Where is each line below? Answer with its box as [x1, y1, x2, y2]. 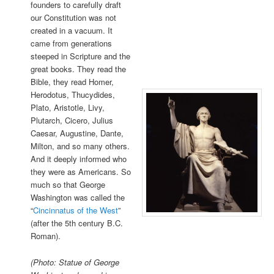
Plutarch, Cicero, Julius [30, 114, 113, 127]
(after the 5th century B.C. [30, 217, 123, 229]
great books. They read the [30, 63, 126, 75]
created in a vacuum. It [30, 24, 113, 37]
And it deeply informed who [30, 153, 127, 165]
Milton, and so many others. [30, 140, 130, 152]
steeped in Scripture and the [30, 50, 130, 62]
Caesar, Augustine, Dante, [30, 127, 124, 139]
